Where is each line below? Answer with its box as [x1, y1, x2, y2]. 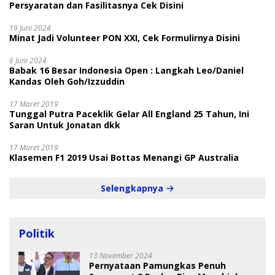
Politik [18, 226, 55, 241]
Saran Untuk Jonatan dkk [9, 119, 120, 131]
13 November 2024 [89, 250, 152, 261]
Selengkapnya [101, 182, 166, 195]
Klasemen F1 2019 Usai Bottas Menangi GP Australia [9, 152, 239, 164]
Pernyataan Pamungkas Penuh [89, 260, 226, 272]
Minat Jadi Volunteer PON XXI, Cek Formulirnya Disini [9, 32, 240, 44]
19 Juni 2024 [9, 23, 51, 34]
